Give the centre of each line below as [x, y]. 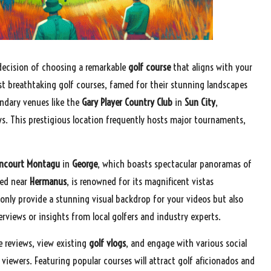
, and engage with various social [186, 243]
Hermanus [48, 181]
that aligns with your [211, 67]
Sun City [200, 102]
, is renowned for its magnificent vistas [140, 181]
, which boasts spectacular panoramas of [175, 163]
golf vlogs [107, 243]
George [85, 163]
